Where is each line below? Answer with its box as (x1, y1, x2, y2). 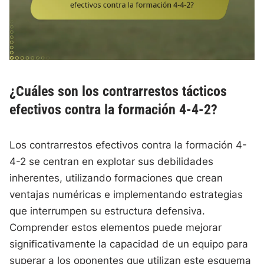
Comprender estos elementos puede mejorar (9, 222, 222, 234)
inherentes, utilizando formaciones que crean (9, 172, 223, 184)
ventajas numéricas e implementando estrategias (9, 189, 243, 201)
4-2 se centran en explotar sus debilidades (9, 156, 214, 168)
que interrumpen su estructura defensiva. (9, 205, 206, 217)
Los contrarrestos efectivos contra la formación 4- (9, 139, 247, 151)
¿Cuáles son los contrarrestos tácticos (9, 83, 227, 100)
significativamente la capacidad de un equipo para (9, 238, 249, 250)
